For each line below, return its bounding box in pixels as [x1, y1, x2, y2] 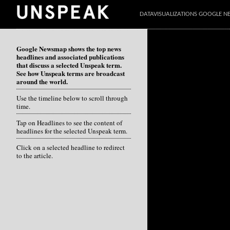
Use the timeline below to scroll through [16, 93, 128, 103]
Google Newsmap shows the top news [16, 44, 121, 53]
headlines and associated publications [16, 52, 124, 62]
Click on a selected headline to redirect [16, 143, 125, 152]
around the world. [16, 76, 68, 86]
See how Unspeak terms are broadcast [16, 68, 125, 78]
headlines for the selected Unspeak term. [16, 126, 127, 136]
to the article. [16, 151, 53, 160]
